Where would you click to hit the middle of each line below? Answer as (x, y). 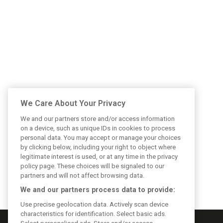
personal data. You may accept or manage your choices (101, 137)
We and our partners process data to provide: (98, 189)
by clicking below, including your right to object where (98, 147)
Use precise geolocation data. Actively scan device (94, 204)
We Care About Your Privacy (73, 103)
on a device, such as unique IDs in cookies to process (98, 128)
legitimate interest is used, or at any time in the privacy (99, 156)
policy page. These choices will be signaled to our (92, 166)
